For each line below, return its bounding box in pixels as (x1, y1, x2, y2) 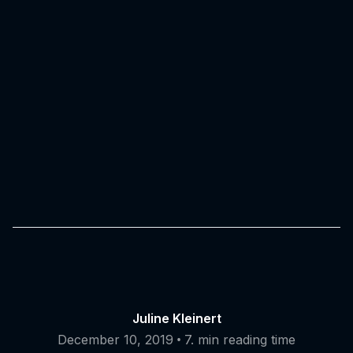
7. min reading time (184, 332, 295, 348)
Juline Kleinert (132, 310, 221, 327)
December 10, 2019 (58, 332, 173, 348)
